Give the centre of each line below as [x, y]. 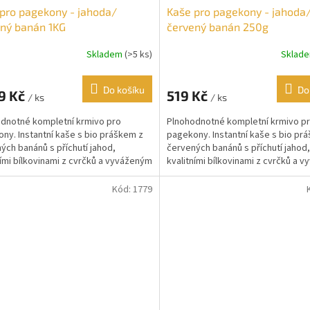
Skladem [105, 55]
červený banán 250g [217, 26]
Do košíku [124, 89]
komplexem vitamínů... [212, 174]
